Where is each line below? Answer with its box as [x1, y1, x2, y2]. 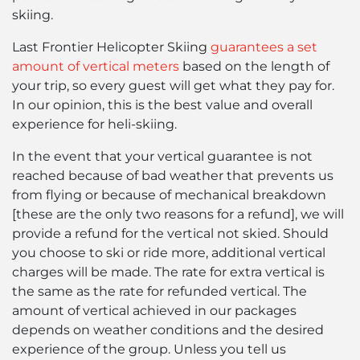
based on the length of [179, 58, 329, 74]
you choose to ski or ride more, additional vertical [12, 244, 325, 260]
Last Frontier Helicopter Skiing [12, 39, 211, 55]
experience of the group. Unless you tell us [12, 341, 286, 357]
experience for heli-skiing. [12, 116, 177, 132]
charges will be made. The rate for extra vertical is [12, 264, 325, 280]
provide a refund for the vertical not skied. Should [12, 225, 329, 241]
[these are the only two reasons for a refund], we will [12, 206, 344, 222]
